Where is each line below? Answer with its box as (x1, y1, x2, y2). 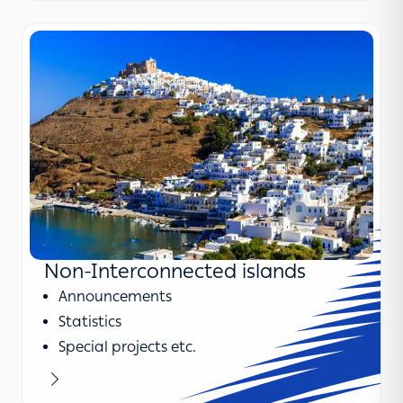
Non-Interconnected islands (44, 258, 306, 283)
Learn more (43, 369, 123, 387)
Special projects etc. (58, 337, 196, 355)
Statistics (58, 312, 121, 330)
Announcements (58, 287, 172, 305)
